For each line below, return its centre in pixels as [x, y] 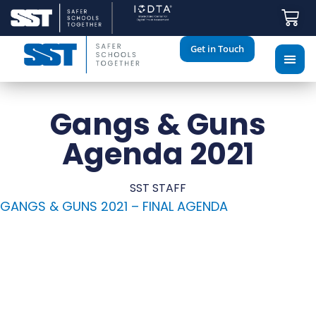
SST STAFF [158, 188]
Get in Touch [218, 49]
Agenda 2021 [158, 154]
